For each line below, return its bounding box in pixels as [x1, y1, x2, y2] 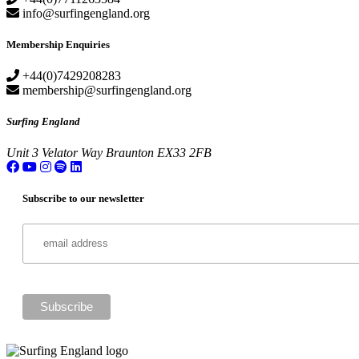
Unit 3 [6, 146, 38, 160]
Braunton [106, 146, 154, 160]
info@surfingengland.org [19, 6, 150, 20]
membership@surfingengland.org [19, 83, 192, 97]
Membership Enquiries [6, 38, 110, 50]
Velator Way [42, 146, 103, 160]
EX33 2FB [157, 146, 212, 160]
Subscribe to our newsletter [22, 192, 144, 205]
